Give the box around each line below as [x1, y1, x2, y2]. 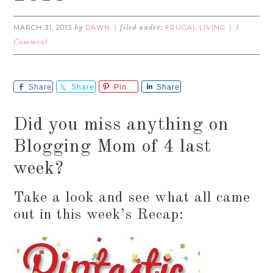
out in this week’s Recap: [13, 208, 185, 222]
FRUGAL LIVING [165, 23, 226, 32]
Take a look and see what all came [13, 191, 251, 205]
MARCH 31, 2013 [13, 23, 73, 32]
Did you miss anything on [13, 116, 230, 134]
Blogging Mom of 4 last [13, 138, 212, 156]
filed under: [120, 24, 166, 32]
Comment [13, 39, 49, 46]
